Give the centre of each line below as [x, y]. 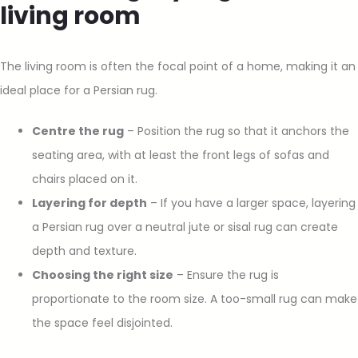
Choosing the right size [103, 274]
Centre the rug [78, 131]
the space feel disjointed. [102, 322]
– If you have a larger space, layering [251, 203]
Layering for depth [89, 203]
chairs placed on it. [85, 179]
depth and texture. [84, 251]
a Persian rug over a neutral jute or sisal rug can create [185, 227]
